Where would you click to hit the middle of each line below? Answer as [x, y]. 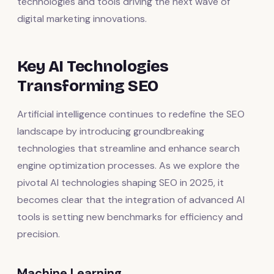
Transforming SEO [88, 86]
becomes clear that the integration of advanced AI [131, 199]
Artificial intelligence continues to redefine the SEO [131, 114]
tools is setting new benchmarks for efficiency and [130, 217]
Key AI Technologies [93, 66]
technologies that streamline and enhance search [128, 148]
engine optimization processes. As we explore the [128, 165]
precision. [39, 234]
